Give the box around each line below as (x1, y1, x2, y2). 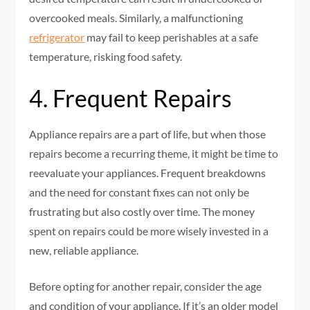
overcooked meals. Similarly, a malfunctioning (29, 11, 244, 25)
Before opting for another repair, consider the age (29, 280, 262, 293)
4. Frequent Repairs (29, 84, 232, 113)
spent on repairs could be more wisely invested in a (29, 224, 269, 238)
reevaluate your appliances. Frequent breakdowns (29, 166, 266, 180)
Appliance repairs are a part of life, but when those (29, 127, 266, 141)
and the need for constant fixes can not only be (29, 185, 250, 199)
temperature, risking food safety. (29, 50, 183, 64)
